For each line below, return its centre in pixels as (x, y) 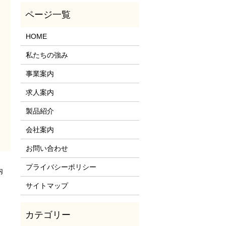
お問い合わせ (47, 148)
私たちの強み (47, 55)
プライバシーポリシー (61, 167)
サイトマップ (47, 185)
